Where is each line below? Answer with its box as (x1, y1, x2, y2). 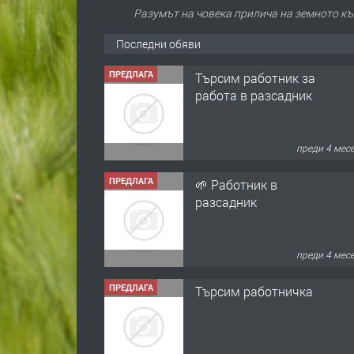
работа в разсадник (195, 86, 312, 104)
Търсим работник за (195, 69, 315, 86)
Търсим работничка (195, 282, 313, 299)
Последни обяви (116, 36, 201, 51)
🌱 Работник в (195, 175, 277, 193)
